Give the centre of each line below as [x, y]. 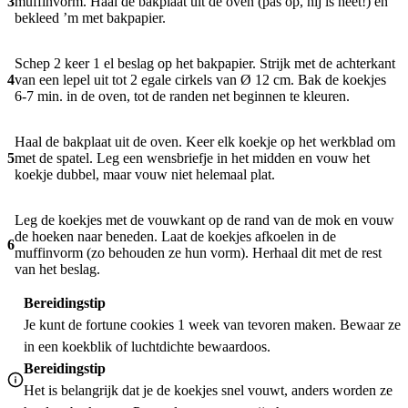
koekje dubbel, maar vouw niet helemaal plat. [145, 175]
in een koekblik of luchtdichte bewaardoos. [147, 347]
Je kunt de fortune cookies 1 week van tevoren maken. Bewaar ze [212, 325]
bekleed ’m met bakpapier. [90, 18]
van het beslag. [57, 270]
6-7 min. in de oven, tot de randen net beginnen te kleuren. [182, 97]
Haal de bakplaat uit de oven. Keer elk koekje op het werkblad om [205, 142]
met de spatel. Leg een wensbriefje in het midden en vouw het [192, 158]
